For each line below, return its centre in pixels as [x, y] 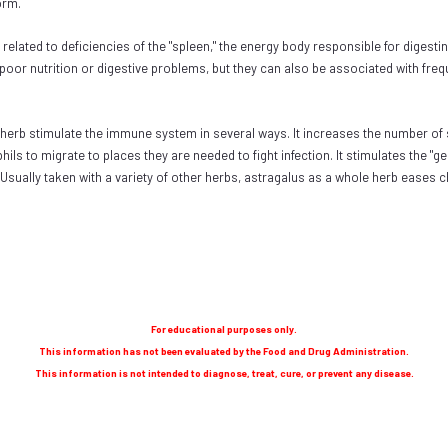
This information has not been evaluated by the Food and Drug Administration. [224, 351]
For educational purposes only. [224, 329]
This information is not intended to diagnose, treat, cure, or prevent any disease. [224, 373]
